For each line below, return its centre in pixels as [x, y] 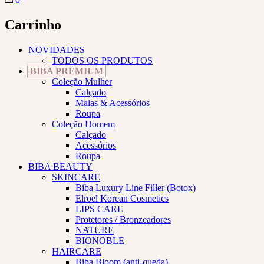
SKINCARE [76, 177]
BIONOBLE [100, 240]
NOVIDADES [57, 49]
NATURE [95, 230]
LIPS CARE [99, 209]
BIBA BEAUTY [60, 166]
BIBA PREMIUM [67, 71]
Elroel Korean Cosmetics [122, 198]
